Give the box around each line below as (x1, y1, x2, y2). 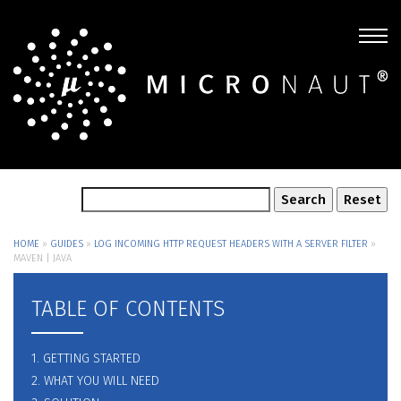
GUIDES (50, 238, 83, 251)
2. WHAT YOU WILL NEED (31, 373, 159, 389)
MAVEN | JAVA (13, 252, 72, 265)
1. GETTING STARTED (31, 351, 141, 367)
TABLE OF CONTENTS (31, 296, 225, 322)
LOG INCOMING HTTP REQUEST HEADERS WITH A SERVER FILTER (94, 238, 368, 251)
